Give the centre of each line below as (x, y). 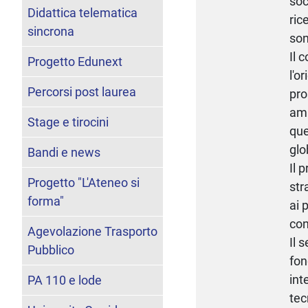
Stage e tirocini (68, 122)
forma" (46, 201)
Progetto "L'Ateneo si (84, 182)
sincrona (51, 31)
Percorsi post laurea (82, 91)
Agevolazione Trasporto (92, 231)
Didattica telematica (82, 12)
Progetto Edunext (75, 61)
